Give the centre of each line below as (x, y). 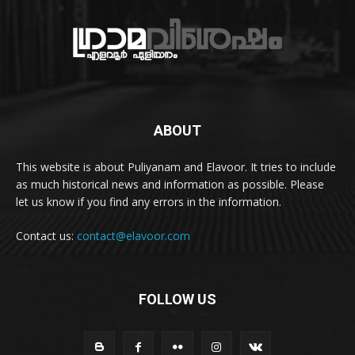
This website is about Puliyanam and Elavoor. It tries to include (176, 167)
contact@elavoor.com (134, 236)
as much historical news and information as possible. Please (170, 185)
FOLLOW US (177, 300)
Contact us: (46, 236)
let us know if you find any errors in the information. (149, 202)
